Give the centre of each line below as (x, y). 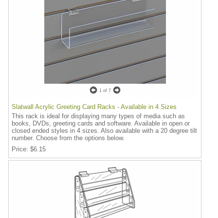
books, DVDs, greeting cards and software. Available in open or (101, 123)
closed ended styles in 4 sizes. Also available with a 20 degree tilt (104, 131)
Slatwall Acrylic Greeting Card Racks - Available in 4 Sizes (94, 107)
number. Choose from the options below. (68, 138)
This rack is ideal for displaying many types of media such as (98, 116)
